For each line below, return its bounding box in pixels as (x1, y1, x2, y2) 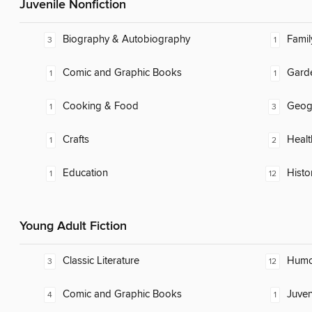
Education (63, 166, 108, 180)
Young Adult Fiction (19, 219, 127, 235)
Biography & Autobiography (63, 33, 190, 47)
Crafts (63, 133, 89, 147)
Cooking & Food (63, 100, 139, 114)
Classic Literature (63, 254, 139, 268)
